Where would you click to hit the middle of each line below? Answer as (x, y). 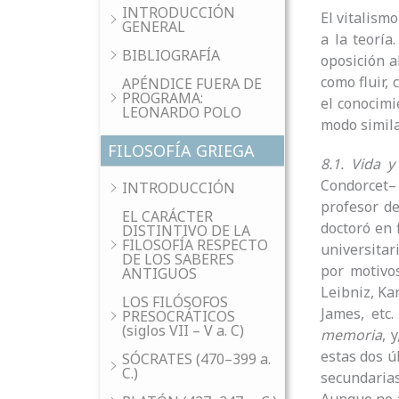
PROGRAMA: (163, 98)
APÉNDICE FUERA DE (192, 84)
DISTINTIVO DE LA (186, 231)
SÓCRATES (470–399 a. (196, 359)
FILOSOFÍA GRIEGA (181, 151)
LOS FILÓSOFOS (175, 302)
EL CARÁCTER (167, 216)
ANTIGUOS (159, 273)
